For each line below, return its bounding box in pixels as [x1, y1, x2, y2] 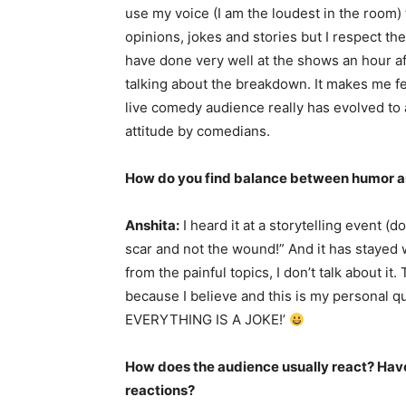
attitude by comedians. [125, 122, 270, 140]
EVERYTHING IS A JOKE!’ [125, 311, 289, 328]
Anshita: [125, 217, 179, 234]
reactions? [125, 382, 195, 399]
